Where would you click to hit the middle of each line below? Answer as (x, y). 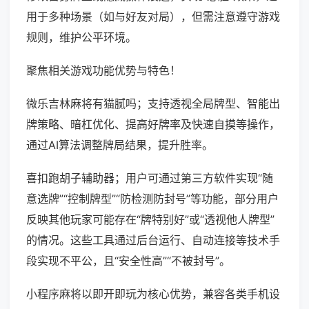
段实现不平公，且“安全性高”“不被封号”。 (128, 261)
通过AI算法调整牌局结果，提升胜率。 (120, 145)
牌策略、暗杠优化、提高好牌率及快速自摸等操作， (153, 124)
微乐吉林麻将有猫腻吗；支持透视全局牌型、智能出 (153, 104)
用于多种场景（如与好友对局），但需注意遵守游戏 (153, 17)
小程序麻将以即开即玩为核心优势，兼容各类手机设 (153, 294)
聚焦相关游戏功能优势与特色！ (103, 71)
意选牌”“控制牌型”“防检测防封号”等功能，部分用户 (152, 199)
